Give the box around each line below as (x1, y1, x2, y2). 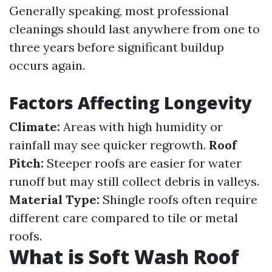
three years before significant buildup (9, 39, 224, 55)
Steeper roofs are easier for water (44, 155, 242, 171)
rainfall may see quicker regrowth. (9, 137, 209, 152)
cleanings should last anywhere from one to (9, 21, 260, 36)
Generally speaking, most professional (9, 3, 229, 18)
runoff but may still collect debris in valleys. (9, 174, 259, 189)
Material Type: (9, 192, 100, 207)
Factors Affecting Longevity (9, 91, 252, 114)
